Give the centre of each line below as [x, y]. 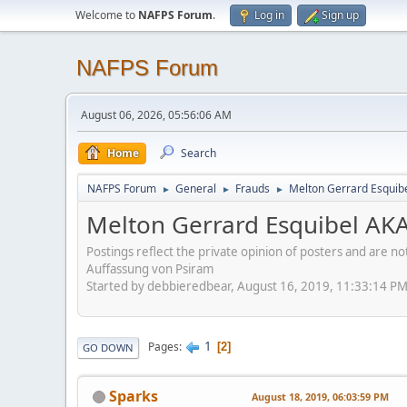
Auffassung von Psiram [150, 268]
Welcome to [107, 15]
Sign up [340, 15]
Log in [269, 15]
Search [199, 153]
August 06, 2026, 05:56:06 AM [156, 115]
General [196, 189]
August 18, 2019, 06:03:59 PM [320, 396]
